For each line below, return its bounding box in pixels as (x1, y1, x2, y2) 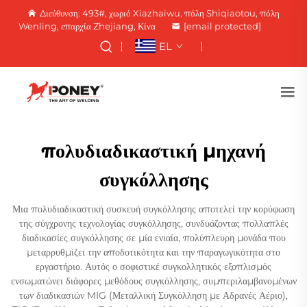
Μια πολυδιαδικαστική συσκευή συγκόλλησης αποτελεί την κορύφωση (12, 203, 295, 215)
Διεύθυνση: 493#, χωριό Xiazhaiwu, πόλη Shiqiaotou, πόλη (40, 8, 280, 19)
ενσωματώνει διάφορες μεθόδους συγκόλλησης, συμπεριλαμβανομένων (10, 275, 297, 287)
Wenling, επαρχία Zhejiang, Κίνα (19, 21, 156, 32)
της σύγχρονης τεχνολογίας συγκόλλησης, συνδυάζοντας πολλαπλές (19, 217, 288, 230)
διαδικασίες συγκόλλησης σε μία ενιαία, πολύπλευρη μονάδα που (21, 232, 286, 244)
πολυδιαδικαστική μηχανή (41, 139, 266, 162)
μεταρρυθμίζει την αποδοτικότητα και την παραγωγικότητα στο (27, 246, 280, 258)
